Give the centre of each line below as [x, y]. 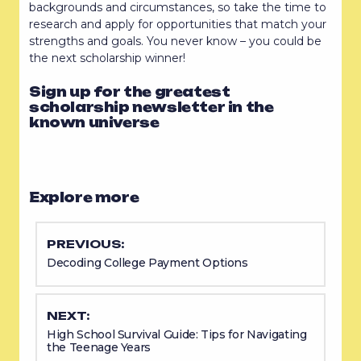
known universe [94, 122]
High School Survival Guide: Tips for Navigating [177, 334]
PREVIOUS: [86, 243]
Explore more [84, 197]
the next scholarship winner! [107, 58]
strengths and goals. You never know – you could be [175, 41]
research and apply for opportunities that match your [178, 24]
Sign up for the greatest [130, 91]
